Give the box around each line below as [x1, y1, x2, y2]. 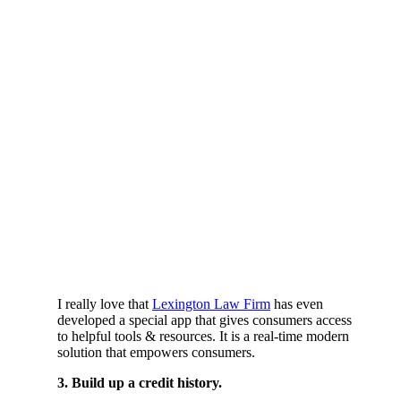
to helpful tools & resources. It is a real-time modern [57, 328, 349, 344]
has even [270, 295, 323, 311]
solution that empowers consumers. [57, 344, 259, 360]
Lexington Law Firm [152, 295, 270, 311]
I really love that [57, 295, 152, 311]
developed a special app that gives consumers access [57, 311, 352, 328]
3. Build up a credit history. [57, 374, 222, 390]
